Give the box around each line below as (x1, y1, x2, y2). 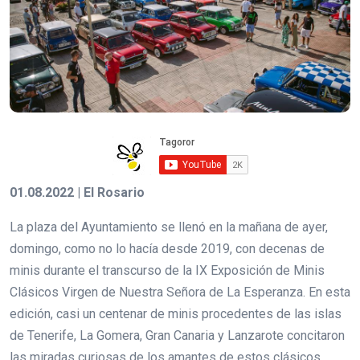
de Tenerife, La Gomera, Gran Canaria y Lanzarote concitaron (10, 328, 345, 344)
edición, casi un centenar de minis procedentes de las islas (10, 306, 342, 322)
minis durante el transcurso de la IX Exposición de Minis (10, 263, 325, 279)
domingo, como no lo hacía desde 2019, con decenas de (10, 241, 325, 257)
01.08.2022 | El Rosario (10, 185, 145, 201)
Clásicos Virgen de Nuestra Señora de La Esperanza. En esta (10, 284, 350, 301)
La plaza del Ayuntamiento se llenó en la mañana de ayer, (10, 219, 328, 235)
